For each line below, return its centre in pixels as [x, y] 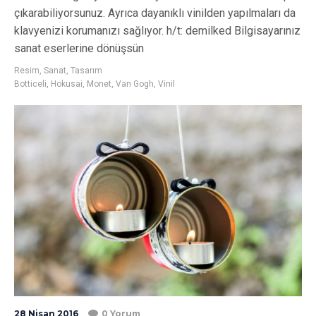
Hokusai [67, 84]
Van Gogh [135, 84]
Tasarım [86, 70]
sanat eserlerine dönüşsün [79, 48]
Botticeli [30, 84]
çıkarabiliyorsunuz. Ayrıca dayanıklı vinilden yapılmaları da [155, 13]
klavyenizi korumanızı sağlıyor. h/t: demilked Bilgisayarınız [157, 30]
